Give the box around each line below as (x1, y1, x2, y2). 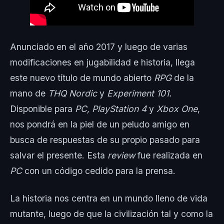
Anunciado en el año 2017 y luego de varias (10, 41, 187, 52)
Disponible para (10, 103, 75, 114)
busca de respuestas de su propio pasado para (10, 134, 200, 145)
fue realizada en (135, 149, 202, 160)
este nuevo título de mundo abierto (10, 72, 154, 83)
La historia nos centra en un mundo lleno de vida (10, 192, 207, 203)
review (107, 149, 135, 160)
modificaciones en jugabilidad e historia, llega (10, 56, 195, 67)
